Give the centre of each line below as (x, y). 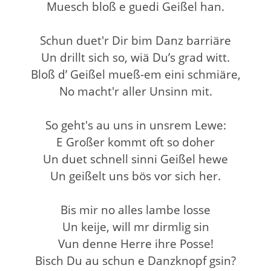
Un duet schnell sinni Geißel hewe (135, 158)
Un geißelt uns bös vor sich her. (135, 175)
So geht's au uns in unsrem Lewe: (135, 125)
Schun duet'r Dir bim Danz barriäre (135, 40)
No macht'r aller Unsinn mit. (135, 91)
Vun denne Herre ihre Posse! (135, 243)
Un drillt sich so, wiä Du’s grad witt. (135, 57)
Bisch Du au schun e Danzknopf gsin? (135, 260)
